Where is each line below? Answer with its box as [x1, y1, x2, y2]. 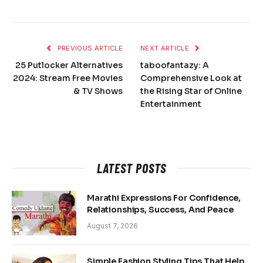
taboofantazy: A [140, 59, 209, 70]
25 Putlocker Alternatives [15, 59, 123, 70]
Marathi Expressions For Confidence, [87, 192, 241, 203]
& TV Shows [73, 85, 123, 96]
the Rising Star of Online [140, 85, 242, 96]
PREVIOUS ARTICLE [55, 43, 123, 52]
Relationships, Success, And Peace [87, 204, 234, 215]
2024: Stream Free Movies [13, 72, 123, 83]
